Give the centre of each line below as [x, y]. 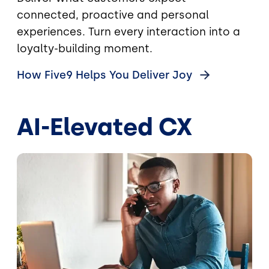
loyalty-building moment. [85, 49]
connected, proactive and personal [113, 15]
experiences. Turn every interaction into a [128, 32]
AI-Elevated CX [104, 127]
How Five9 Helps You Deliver [95, 75]
